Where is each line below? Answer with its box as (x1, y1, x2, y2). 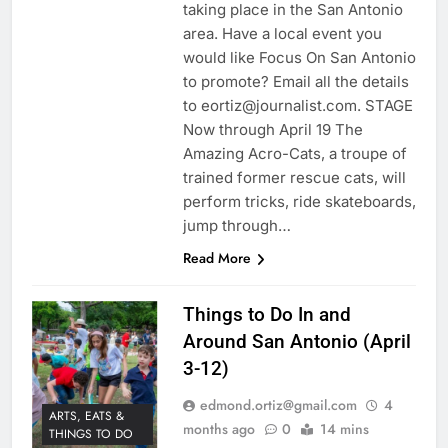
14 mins (319, 419, 369, 440)
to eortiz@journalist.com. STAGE (182, 96, 413, 116)
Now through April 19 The (182, 120, 363, 140)
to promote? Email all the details (182, 72, 409, 92)
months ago (182, 419, 255, 440)
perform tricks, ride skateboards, (182, 192, 416, 212)
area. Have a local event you (182, 24, 382, 44)
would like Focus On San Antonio (182, 48, 416, 68)
